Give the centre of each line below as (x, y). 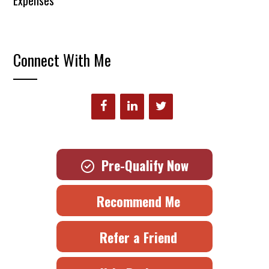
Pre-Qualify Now (141, 165)
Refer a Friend (134, 237)
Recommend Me (134, 201)
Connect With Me (62, 60)
